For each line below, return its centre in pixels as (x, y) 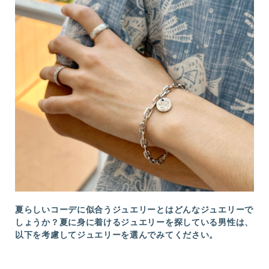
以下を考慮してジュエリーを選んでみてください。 (117, 235)
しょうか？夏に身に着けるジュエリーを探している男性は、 (134, 222)
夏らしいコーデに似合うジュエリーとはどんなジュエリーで (134, 210)
